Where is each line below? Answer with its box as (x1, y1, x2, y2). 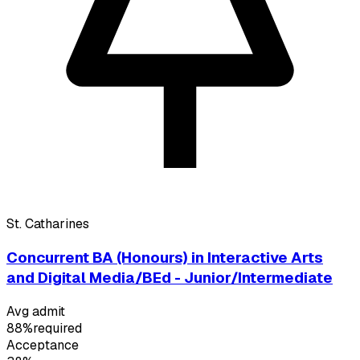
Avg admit (6, 302, 65, 320)
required (33, 319, 82, 337)
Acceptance (6, 336, 79, 354)
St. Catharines (6, 215, 89, 233)
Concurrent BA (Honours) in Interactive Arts (6, 247, 323, 268)
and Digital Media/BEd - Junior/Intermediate (6, 268, 333, 288)
